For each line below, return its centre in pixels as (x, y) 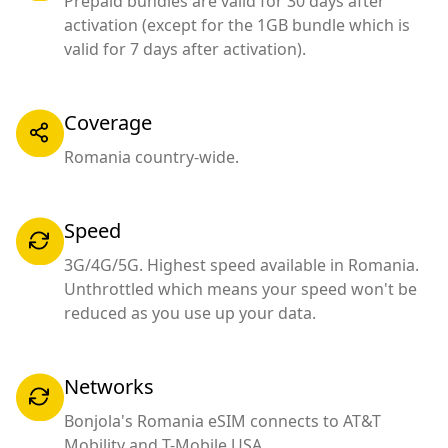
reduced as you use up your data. (190, 312)
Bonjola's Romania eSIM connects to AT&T (222, 420)
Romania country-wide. (151, 156)
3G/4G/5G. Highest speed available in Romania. (241, 264)
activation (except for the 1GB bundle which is (237, 24)
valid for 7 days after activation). (185, 48)
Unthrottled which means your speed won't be (240, 288)
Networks (109, 386)
